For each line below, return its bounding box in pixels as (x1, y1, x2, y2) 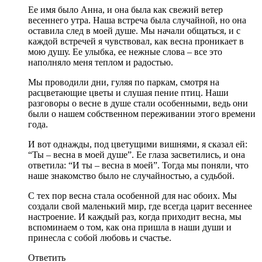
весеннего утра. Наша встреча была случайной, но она (28, 15, 246, 25)
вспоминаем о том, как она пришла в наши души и (28, 222, 232, 232)
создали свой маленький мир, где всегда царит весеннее (28, 201, 252, 211)
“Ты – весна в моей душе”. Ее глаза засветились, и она (28, 149, 245, 160)
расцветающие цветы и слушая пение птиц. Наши (28, 87, 229, 98)
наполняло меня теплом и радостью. (28, 57, 173, 67)
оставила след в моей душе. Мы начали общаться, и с (28, 25, 240, 36)
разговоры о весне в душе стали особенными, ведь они (28, 98, 248, 108)
